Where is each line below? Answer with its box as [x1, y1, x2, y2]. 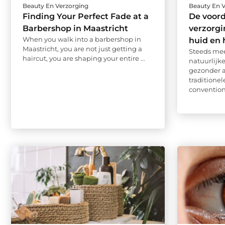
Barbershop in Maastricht [23, 24, 128, 34]
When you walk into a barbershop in [23, 35, 141, 44]
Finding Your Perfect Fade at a [23, 12, 149, 22]
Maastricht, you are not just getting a [23, 45, 142, 53]
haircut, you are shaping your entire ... [23, 54, 145, 63]
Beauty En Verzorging [23, 2, 88, 10]
